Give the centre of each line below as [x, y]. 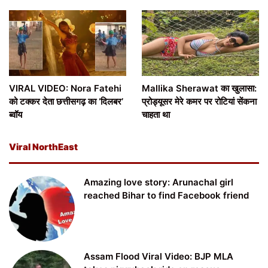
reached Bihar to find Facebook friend [166, 196]
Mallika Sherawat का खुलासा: [199, 89]
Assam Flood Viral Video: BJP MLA [159, 257]
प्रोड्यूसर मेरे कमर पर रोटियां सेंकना [199, 102]
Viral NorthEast [43, 147]
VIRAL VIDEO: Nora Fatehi [65, 89]
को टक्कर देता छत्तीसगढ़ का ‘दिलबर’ [66, 102]
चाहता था [156, 115]
